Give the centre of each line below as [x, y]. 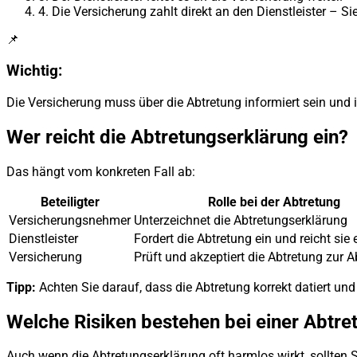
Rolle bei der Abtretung [274, 202]
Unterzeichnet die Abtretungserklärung [241, 220]
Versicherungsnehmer [70, 220]
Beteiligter [70, 202]
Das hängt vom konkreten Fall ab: [101, 171]
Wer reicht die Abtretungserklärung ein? [177, 137]
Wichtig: [34, 71]
